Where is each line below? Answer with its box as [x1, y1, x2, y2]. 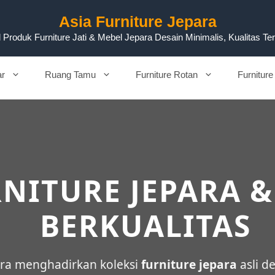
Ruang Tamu [45, 69, 96, 80]
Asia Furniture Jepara [58, 13, 217, 30]
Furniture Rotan [136, 69, 198, 80]
